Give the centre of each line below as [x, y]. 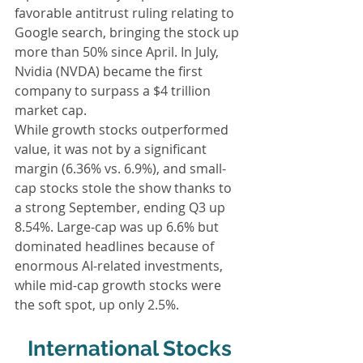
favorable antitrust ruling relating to [126, 13]
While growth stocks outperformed [123, 129]
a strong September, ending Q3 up [122, 207]
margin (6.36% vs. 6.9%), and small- [120, 168]
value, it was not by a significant [112, 149]
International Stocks [130, 348]
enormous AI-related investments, [120, 265]
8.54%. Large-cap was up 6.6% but [118, 226]
